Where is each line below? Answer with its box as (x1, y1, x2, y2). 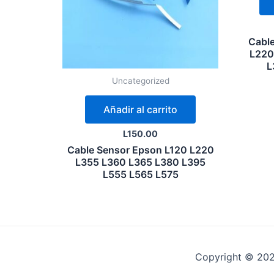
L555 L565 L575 (102, 168, 179, 181)
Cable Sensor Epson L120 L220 (67, 144, 214, 157)
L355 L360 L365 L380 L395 (75, 156, 206, 169)
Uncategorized (111, 76, 169, 86)
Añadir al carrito (103, 103, 177, 116)
